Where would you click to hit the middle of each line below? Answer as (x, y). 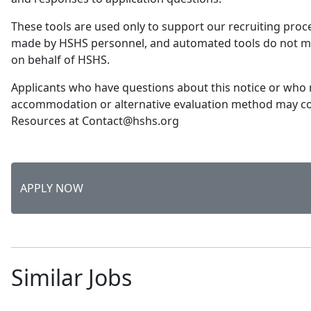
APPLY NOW (52, 188)
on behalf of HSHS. (60, 60)
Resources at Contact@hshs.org (95, 121)
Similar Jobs (72, 277)
